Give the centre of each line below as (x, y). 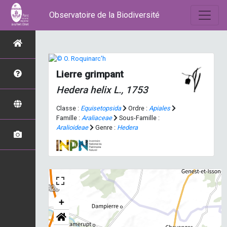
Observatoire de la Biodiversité (104, 15)
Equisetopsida (101, 108)
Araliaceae (97, 118)
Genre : (105, 128)
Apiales (160, 108)
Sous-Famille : (139, 118)
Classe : (68, 108)
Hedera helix (84, 90)
